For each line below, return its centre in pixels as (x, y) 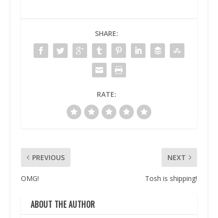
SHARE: (106, 33)
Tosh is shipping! (171, 178)
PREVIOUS (48, 157)
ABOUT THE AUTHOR (63, 204)
